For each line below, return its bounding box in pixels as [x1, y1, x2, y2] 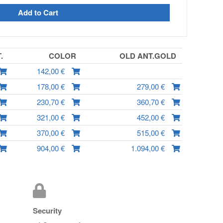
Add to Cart [17, 7, 58, 18]
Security [33, 205, 62, 216]
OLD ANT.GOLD [119, 50, 180, 61]
